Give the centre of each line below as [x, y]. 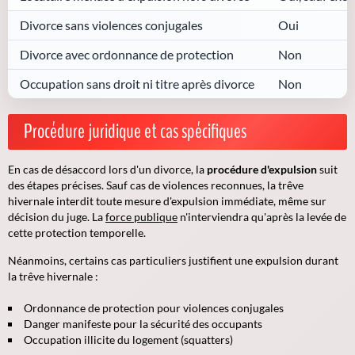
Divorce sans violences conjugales [111, 25]
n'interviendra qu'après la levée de [262, 216]
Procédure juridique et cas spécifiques [135, 131]
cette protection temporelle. [77, 232]
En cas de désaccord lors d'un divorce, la [107, 169]
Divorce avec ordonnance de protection [127, 54]
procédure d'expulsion [262, 169]
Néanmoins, [38, 260]
